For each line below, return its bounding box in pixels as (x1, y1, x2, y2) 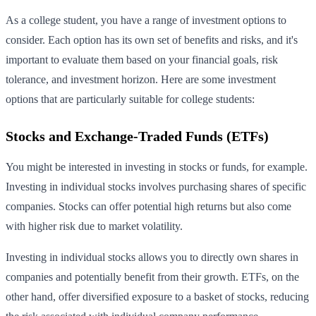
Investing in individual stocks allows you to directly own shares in (6, 250, 298, 263)
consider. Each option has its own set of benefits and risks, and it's (6, 33, 298, 46)
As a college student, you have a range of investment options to (6, 13, 286, 26)
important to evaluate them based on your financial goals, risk (6, 53, 278, 66)
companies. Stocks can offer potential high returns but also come (6, 200, 291, 212)
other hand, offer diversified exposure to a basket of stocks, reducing (6, 290, 309, 303)
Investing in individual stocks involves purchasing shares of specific (6, 180, 306, 193)
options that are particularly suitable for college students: (6, 92, 255, 105)
